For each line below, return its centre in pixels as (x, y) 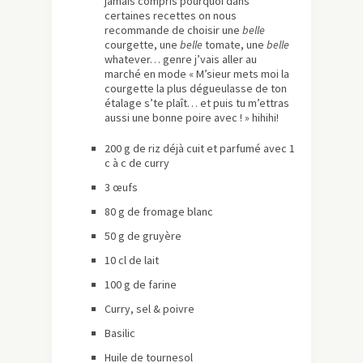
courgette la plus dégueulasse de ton (196, 89)
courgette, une (141, 45)
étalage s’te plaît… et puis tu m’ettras (197, 103)
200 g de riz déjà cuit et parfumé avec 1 (200, 149)
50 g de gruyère (143, 236)
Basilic (120, 333)
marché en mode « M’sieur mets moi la (197, 74)
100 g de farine (141, 285)
